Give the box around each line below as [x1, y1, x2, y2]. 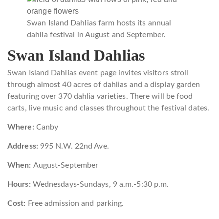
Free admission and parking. [27, 199, 124, 207]
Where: [7, 123, 34, 131]
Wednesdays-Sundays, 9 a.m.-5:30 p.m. [32, 180, 169, 188]
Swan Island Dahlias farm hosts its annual [27, 19, 172, 27]
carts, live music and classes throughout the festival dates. [7, 104, 210, 112]
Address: [7, 142, 38, 150]
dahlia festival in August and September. [27, 30, 166, 39]
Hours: [7, 180, 33, 188]
